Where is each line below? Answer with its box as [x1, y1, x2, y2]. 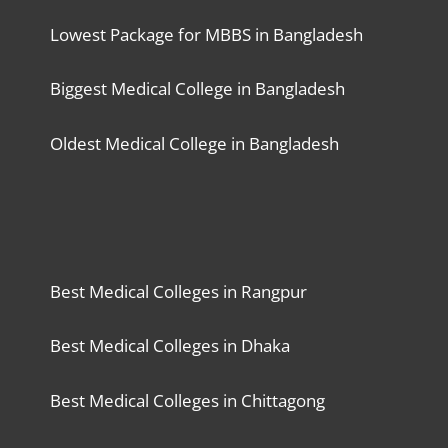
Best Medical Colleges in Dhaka [49, 334, 290, 358]
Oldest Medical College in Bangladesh [49, 131, 339, 155]
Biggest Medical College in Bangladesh [49, 77, 345, 101]
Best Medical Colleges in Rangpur [49, 279, 307, 303]
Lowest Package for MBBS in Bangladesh [49, 22, 363, 46]
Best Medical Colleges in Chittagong [49, 388, 325, 412]
